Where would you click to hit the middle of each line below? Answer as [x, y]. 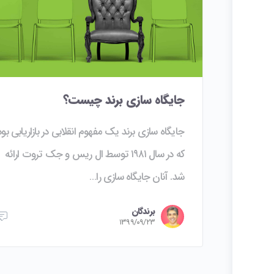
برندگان [143, 211]
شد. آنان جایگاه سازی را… [137, 177]
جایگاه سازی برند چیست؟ [123, 100]
